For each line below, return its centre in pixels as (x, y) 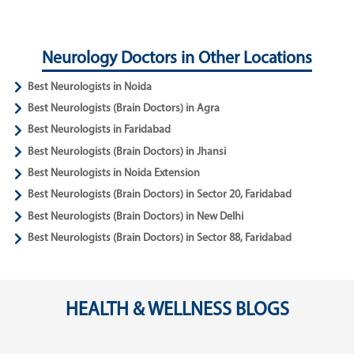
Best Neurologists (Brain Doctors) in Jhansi (126, 152)
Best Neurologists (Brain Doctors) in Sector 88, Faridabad (159, 239)
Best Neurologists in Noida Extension (113, 174)
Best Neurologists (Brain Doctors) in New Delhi (135, 217)
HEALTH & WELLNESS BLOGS (177, 310)
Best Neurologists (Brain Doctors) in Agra (123, 108)
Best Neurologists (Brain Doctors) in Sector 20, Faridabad (159, 195)
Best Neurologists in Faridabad (99, 130)
